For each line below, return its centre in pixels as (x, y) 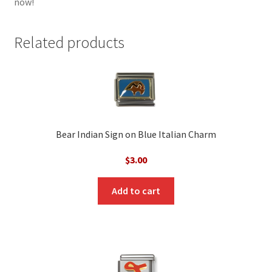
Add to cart (136, 190)
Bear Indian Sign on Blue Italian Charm (136, 134)
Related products (69, 42)
